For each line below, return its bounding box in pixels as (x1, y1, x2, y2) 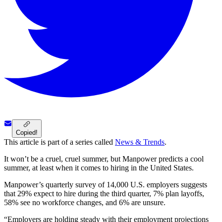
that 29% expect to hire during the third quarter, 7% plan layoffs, (4, 189, 204, 198)
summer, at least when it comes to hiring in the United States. (4, 164, 194, 172)
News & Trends (115, 138, 165, 147)
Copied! (16, 129, 38, 137)
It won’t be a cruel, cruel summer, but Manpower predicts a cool (4, 155, 204, 164)
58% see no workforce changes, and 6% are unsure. (4, 198, 166, 207)
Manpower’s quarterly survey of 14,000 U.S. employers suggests (4, 180, 207, 189)
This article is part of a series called (4, 138, 113, 147)
